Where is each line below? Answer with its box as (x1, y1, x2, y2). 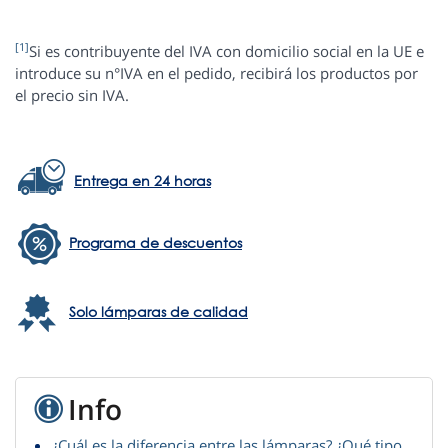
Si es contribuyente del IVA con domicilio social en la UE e (29, 41, 424, 62)
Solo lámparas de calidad (69, 302, 248, 322)
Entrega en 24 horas (74, 171, 211, 191)
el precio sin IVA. (15, 85, 129, 106)
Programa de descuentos (69, 233, 242, 253)
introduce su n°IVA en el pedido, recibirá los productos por (15, 63, 418, 84)
